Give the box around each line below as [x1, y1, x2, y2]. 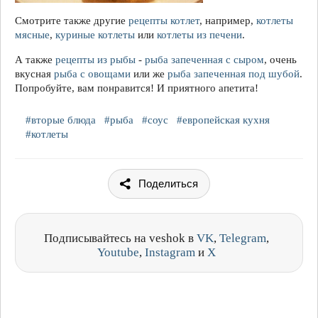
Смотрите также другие [15, 14, 128, 26]
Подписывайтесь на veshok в [43, 231, 197, 245]
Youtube [97, 245, 139, 259]
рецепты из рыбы [55, 53, 136, 65]
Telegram [219, 231, 266, 245]
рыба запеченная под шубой [168, 67, 300, 79]
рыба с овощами [54, 67, 131, 79]
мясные [15, 28, 50, 40]
